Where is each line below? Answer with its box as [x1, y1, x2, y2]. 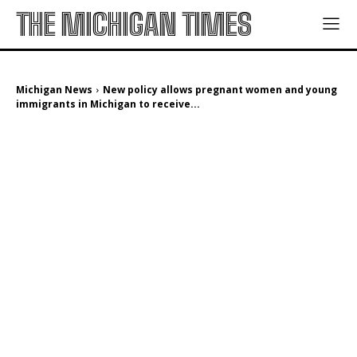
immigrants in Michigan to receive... [16, 97, 200, 111]
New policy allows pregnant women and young [103, 83, 337, 96]
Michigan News [16, 83, 92, 96]
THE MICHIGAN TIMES [16, 6, 251, 42]
